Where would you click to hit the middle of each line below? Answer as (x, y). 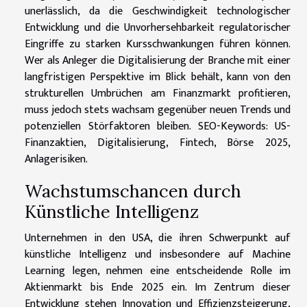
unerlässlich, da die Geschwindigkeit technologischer (158, 11)
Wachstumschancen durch (133, 191)
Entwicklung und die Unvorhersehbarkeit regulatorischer (158, 27)
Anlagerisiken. (56, 159)
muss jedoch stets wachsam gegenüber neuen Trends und (158, 110)
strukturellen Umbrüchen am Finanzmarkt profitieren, (158, 93)
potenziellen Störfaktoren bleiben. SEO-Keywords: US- (158, 126)
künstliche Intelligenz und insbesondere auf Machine (158, 254)
